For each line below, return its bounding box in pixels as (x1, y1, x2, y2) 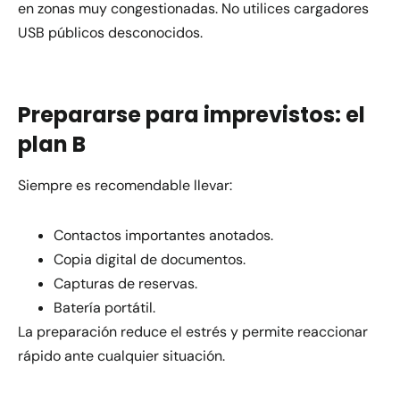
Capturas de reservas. (54, 273, 197, 293)
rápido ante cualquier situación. (18, 346, 225, 365)
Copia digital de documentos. (54, 249, 246, 269)
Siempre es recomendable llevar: (18, 175, 232, 195)
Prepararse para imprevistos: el (18, 99, 365, 129)
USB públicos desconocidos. (18, 23, 203, 43)
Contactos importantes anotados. (54, 225, 273, 245)
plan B (18, 129, 86, 159)
